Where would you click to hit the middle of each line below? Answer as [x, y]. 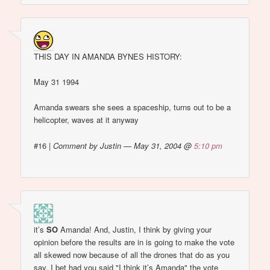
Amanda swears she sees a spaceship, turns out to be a [133, 107]
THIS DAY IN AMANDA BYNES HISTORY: [108, 57]
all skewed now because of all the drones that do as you [132, 255]
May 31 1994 [57, 82]
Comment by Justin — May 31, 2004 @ [124, 145]
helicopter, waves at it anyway [86, 120]
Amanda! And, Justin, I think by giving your [135, 230]
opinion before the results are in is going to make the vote [134, 242]
